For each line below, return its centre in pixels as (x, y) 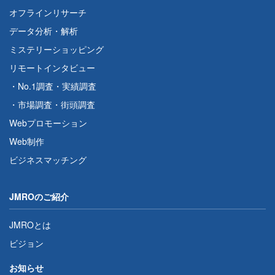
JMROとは (30, 225)
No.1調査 (36, 86)
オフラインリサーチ (48, 12)
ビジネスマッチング (48, 160)
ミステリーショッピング (56, 49)
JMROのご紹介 (39, 196)
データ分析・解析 (44, 31)
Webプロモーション (48, 123)
